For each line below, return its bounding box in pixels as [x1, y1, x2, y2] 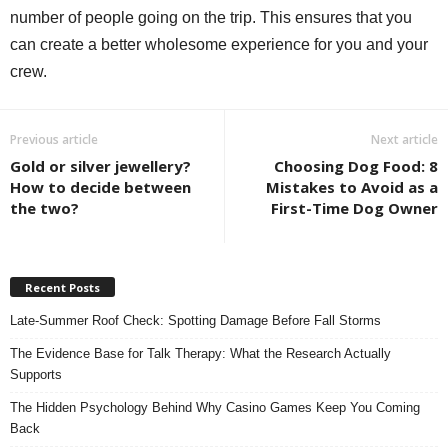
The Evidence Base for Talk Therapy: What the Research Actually [10, 345, 391, 361]
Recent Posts [25, 279, 100, 295]
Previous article [10, 130, 98, 148]
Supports [10, 366, 62, 382]
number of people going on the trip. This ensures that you [10, 8, 412, 26]
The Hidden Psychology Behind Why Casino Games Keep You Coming [10, 399, 420, 415]
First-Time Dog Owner [271, 197, 438, 218]
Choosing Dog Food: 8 [274, 155, 438, 176]
